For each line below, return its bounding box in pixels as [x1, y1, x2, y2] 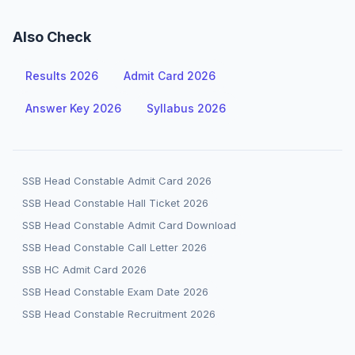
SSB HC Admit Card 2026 [22, 263, 147, 276]
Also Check [13, 29, 91, 45]
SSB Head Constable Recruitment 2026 [22, 307, 216, 320]
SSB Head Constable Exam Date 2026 [22, 285, 208, 298]
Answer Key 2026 [25, 101, 121, 115]
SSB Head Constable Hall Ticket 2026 [22, 197, 208, 209]
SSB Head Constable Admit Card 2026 [22, 174, 212, 187]
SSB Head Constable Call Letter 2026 [22, 241, 207, 254]
